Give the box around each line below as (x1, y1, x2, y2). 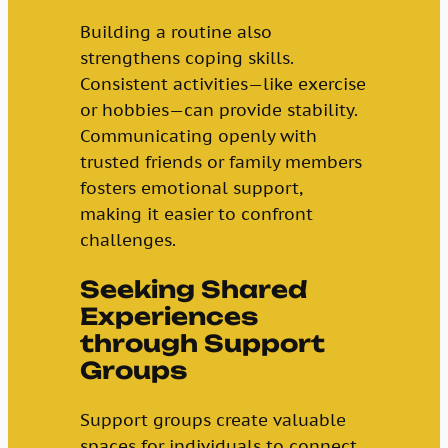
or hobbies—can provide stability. (79, 98, 357, 121)
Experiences (79, 301, 258, 331)
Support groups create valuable (79, 409, 346, 431)
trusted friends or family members (79, 150, 362, 173)
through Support (79, 328, 325, 358)
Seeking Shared (79, 274, 307, 304)
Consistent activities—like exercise (79, 72, 366, 95)
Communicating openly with (79, 124, 317, 147)
